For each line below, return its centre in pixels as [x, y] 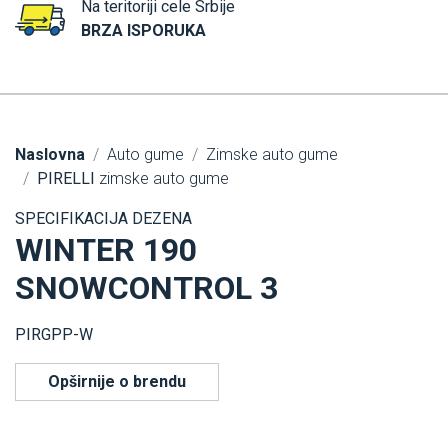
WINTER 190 [106, 250]
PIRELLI [66, 179]
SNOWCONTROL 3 [146, 288]
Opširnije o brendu [117, 382]
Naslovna [50, 155]
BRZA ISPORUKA [143, 31]
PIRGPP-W [54, 335]
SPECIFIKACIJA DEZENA [103, 219]
